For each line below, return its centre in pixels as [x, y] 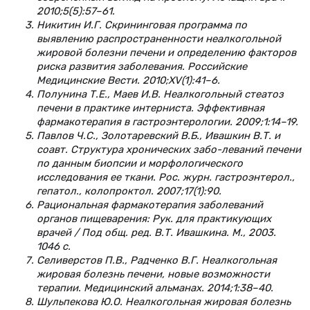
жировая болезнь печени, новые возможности [153, 274]
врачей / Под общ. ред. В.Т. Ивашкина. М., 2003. [156, 232]
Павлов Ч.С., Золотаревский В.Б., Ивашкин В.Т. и [158, 135]
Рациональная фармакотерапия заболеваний [150, 204]
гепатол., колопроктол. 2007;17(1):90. [129, 191]
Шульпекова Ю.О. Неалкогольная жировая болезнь [164, 301]
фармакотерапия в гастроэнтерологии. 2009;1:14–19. [167, 121]
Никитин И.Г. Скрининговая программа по [142, 25]
